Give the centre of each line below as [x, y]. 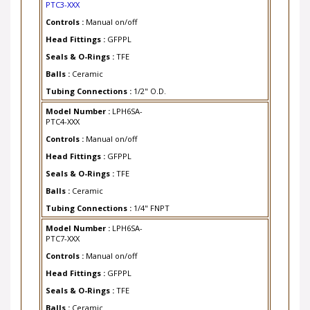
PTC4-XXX [63, 112]
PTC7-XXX [63, 229]
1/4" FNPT [152, 199]
